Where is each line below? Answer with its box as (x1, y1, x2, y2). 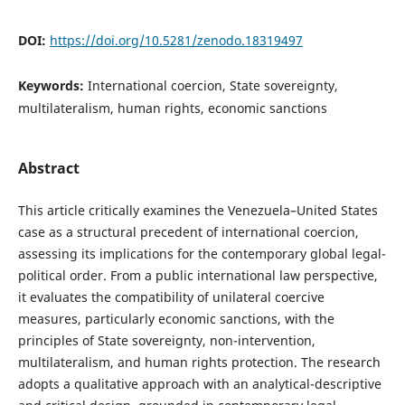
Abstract (17, 157, 80, 178)
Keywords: (17, 77, 88, 95)
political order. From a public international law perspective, (17, 266, 378, 284)
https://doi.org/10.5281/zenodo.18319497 (49, 32, 303, 50)
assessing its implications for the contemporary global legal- (17, 244, 386, 262)
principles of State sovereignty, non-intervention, (17, 331, 316, 349)
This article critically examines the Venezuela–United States (17, 201, 378, 219)
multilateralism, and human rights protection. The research (17, 353, 381, 371)
